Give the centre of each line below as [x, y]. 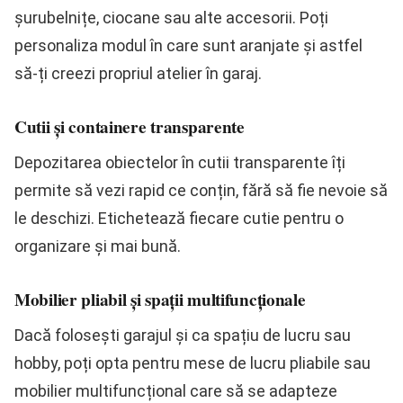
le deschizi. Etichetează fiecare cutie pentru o [179, 218]
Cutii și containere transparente [130, 126]
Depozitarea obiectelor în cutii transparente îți [180, 162]
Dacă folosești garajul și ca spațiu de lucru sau [183, 335]
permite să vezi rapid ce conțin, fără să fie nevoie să [201, 190]
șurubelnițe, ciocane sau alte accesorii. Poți [171, 17]
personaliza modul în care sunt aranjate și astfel [188, 45]
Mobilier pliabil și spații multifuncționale [160, 299]
